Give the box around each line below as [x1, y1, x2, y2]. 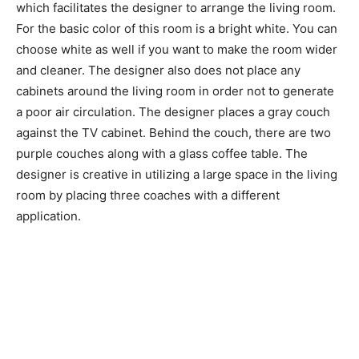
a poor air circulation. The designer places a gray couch [16, 103, 330, 119]
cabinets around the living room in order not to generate [16, 83, 334, 99]
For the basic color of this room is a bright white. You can [16, 20, 337, 36]
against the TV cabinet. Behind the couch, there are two [16, 124, 331, 140]
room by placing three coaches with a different [16, 187, 280, 203]
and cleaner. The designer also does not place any [16, 62, 301, 78]
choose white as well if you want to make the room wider [16, 41, 337, 57]
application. [16, 208, 81, 224]
